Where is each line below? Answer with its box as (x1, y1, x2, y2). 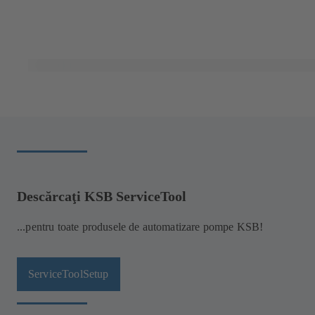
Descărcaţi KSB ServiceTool (17, 188, 186, 204)
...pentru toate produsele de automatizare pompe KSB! (17, 221, 264, 233)
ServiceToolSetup (28, 267, 109, 280)
